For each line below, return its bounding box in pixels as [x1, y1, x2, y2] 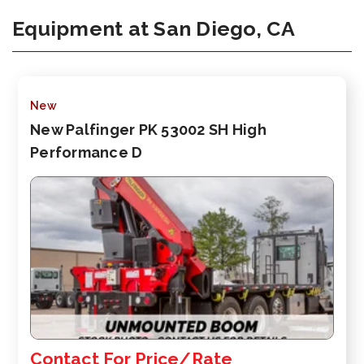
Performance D [30, 143, 143, 161]
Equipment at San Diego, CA [12, 15, 295, 41]
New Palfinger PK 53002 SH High [30, 120, 266, 138]
